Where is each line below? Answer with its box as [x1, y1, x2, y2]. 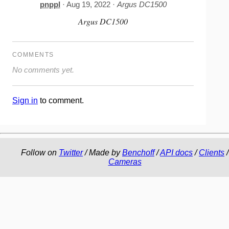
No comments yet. [12, 65, 74, 74]
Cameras [108, 157, 142, 166]
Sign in [12, 96, 38, 105]
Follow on [21, 148, 59, 157]
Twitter [59, 148, 83, 157]
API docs [160, 148, 193, 157]
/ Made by [83, 148, 122, 157]
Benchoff [122, 148, 154, 157]
